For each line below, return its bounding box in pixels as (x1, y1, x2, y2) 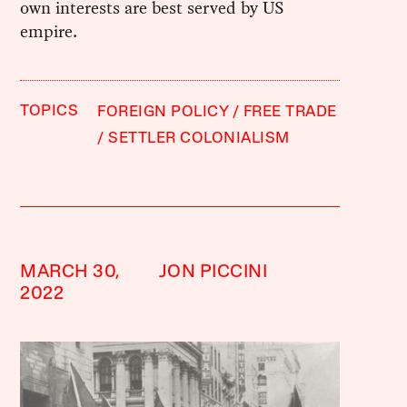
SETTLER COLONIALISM (108, 130, 290, 146)
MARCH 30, (20, 263, 121, 282)
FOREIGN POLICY (97, 104, 229, 120)
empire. (20, 18, 78, 44)
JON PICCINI (158, 263, 268, 282)
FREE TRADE (243, 104, 337, 120)
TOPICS (20, 103, 79, 119)
